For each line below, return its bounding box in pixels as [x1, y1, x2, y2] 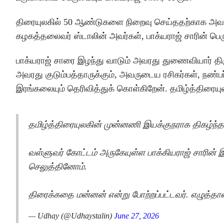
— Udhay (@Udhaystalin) [28, 211, 114, 220]
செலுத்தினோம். [28, 161, 87, 172]
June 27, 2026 [114, 211, 159, 220]
